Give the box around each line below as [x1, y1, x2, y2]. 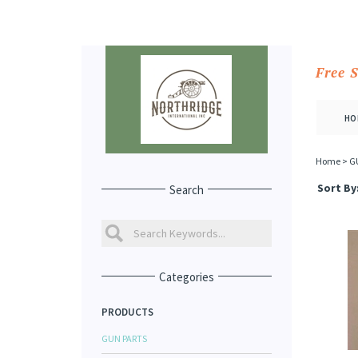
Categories [158, 269, 214, 284]
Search [169, 182, 204, 197]
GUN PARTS [101, 332, 147, 344]
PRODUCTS [101, 305, 153, 319]
